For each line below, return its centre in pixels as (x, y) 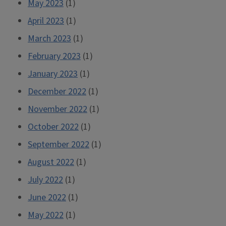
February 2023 (54, 56)
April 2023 (46, 21)
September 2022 (59, 145)
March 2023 (49, 39)
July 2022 (45, 180)
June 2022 (47, 197)
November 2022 (58, 109)
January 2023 (53, 74)
